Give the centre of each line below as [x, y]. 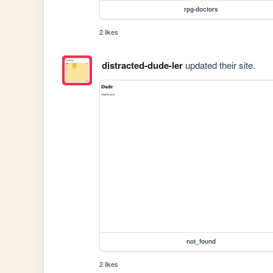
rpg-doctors [201, 9]
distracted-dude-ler [142, 66]
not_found [201, 242]
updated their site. [219, 65]
